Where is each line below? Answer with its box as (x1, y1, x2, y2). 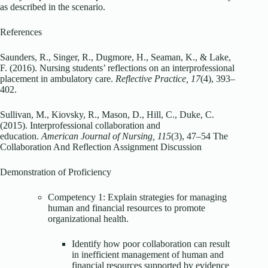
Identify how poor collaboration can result (72, 239, 230, 249)
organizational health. (48, 214, 129, 224)
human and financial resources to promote (48, 203, 205, 214)
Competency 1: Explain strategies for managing (48, 192, 227, 203)
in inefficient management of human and (72, 249, 224, 260)
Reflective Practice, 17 (115, 74, 200, 84)
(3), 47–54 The (171, 131, 228, 142)
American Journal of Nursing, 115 (41, 131, 171, 142)
